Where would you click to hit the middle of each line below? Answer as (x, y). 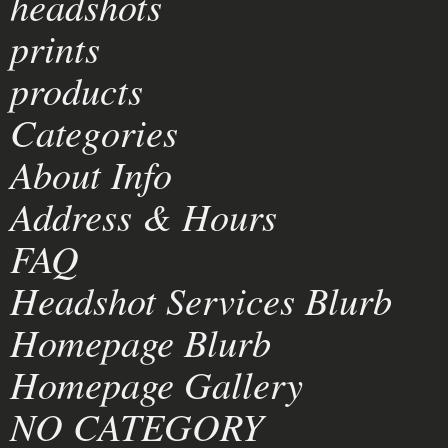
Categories (94, 131)
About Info (91, 173)
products (76, 89)
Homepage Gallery (156, 383)
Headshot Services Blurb (201, 299)
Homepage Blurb (140, 341)
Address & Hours (143, 215)
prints (55, 47)
